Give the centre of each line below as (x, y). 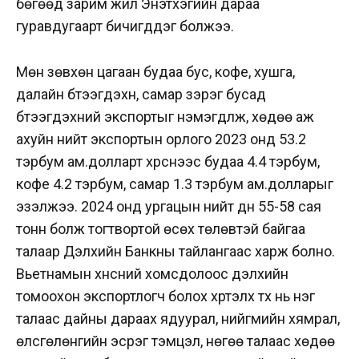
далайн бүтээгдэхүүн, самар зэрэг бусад (141, 95)
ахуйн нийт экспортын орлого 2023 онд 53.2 (161, 139)
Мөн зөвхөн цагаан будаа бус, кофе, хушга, (155, 72)
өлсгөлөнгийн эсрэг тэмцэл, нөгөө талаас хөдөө (175, 341)
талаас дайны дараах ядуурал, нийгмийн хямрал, (178, 319)
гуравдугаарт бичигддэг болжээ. (127, 26)
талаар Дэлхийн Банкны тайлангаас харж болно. (175, 252)
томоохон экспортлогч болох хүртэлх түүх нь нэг (165, 296)
